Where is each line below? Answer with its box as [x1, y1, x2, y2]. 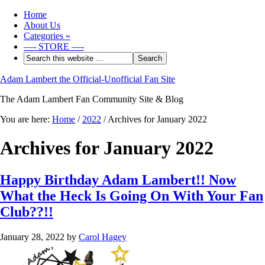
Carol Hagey [79, 231, 127, 242]
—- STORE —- [24, 41, 84, 51]
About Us [24, 20, 60, 30]
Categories [24, 31, 63, 41]
